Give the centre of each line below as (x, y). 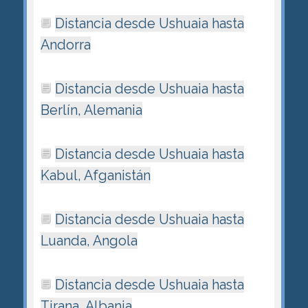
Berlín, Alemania (91, 110)
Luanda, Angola (89, 240)
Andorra (65, 44)
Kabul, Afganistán (95, 175)
